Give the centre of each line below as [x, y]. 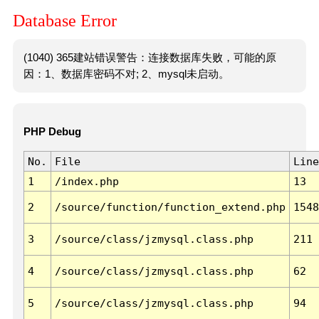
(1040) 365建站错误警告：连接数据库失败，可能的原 [150, 57]
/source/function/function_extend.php [170, 207]
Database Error [65, 21]
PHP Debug [52, 132]
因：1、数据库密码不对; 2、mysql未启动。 [126, 74]
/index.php [87, 182]
